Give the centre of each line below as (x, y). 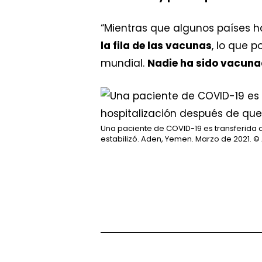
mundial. (124, 63)
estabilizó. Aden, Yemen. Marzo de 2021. (176, 139)
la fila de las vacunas (156, 46)
